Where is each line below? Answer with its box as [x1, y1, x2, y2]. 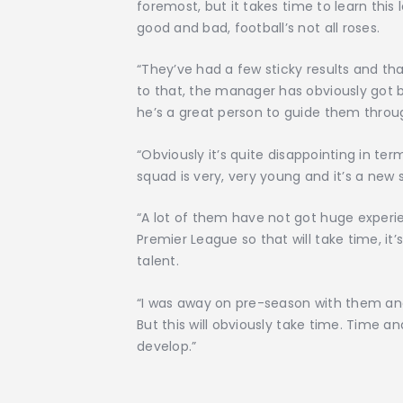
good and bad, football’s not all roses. [137, 19, 381, 37]
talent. [137, 252, 179, 271]
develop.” [137, 336, 197, 355]
